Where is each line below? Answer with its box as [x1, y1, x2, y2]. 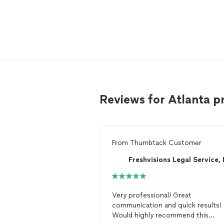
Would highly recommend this [112, 211, 208, 220]
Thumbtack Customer [130, 138, 201, 147]
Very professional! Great [112, 191, 173, 200]
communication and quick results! [112, 201, 221, 210]
